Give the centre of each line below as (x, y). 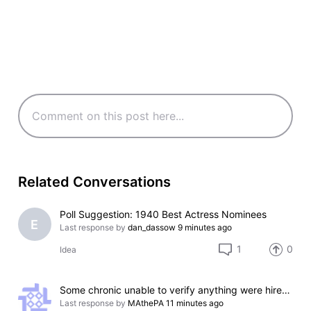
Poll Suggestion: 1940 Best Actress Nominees (163, 215)
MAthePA (146, 303)
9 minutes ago (205, 228)
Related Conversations (94, 182)
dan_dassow (152, 228)
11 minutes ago (195, 303)
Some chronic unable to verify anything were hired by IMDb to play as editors (286, 289)
